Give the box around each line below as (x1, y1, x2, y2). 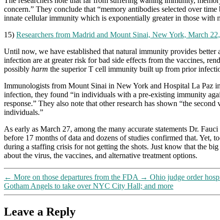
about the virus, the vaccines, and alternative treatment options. (4, 151, 197, 160)
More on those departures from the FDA (14, 172, 138, 181)
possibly (4, 64, 31, 73)
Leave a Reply (4, 205, 76, 218)
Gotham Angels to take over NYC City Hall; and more (4, 181, 173, 190)
